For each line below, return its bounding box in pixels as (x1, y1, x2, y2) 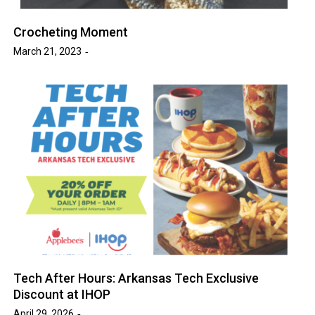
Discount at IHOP (13, 287, 111, 302)
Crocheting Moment (13, 25, 129, 40)
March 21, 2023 (13, 46, 82, 58)
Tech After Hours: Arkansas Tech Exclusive (13, 271, 259, 286)
